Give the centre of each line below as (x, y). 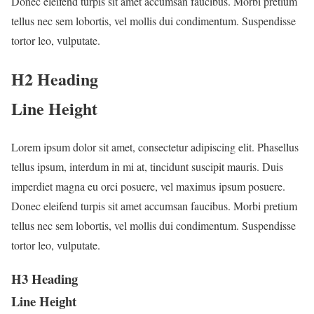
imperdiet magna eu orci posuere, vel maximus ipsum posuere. (148, 186)
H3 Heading (45, 279)
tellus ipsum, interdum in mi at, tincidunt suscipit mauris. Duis (147, 166)
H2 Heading (55, 78)
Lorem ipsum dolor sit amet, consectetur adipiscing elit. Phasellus (155, 146)
